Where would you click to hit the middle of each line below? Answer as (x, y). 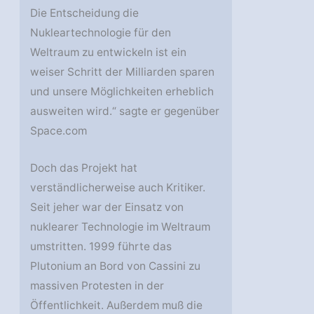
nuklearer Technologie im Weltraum (121, 227)
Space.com (59, 131)
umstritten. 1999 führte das (101, 247)
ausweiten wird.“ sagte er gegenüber (125, 111)
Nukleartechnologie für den (101, 33)
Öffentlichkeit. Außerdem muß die (117, 306)
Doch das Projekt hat (84, 168)
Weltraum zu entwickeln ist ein (109, 53)
